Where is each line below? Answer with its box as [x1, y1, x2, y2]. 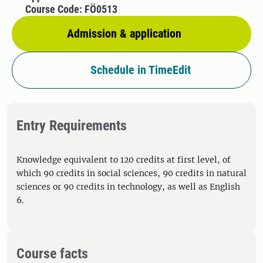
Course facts [16, 245, 88, 262]
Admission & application [67, 26, 181, 41]
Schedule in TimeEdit [90, 63, 191, 77]
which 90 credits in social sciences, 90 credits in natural [16, 168, 247, 178]
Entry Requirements [16, 117, 127, 134]
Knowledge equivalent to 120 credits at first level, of [16, 154, 231, 165]
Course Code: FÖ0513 [25, 3, 117, 15]
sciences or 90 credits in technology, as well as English [16, 181, 240, 192]
